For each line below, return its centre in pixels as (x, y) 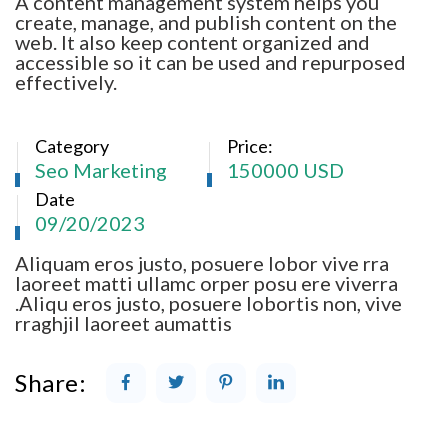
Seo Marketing (101, 169)
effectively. (66, 81)
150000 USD (285, 169)
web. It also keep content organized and (192, 41)
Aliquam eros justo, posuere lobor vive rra (202, 262)
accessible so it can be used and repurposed (210, 61)
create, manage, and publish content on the (206, 21)
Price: (250, 145)
